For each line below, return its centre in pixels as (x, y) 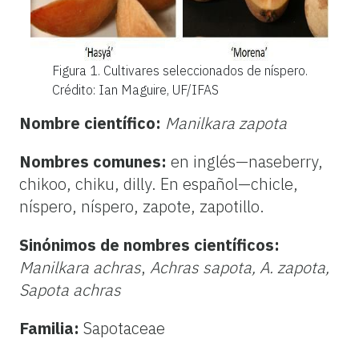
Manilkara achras (80, 267)
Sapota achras (70, 289)
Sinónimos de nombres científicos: (149, 244)
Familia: (49, 328)
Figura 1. (77, 70)
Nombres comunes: (93, 161)
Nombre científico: (92, 123)
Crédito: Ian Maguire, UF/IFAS (135, 89)
